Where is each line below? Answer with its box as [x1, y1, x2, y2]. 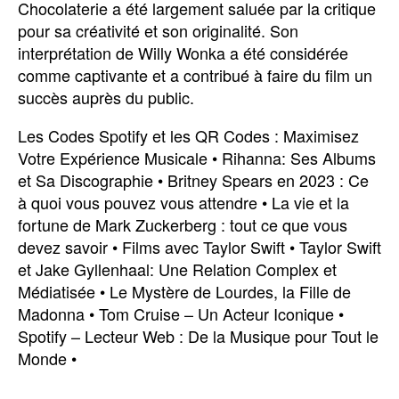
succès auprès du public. [18, 85, 194, 109]
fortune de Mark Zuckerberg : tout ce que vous [18, 213, 347, 236]
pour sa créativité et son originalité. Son [18, 19, 298, 42]
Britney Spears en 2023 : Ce [167, 168, 369, 191]
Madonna [18, 302, 85, 325]
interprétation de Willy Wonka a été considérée [18, 41, 348, 64]
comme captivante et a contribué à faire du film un [18, 63, 372, 86]
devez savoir [18, 235, 108, 258]
